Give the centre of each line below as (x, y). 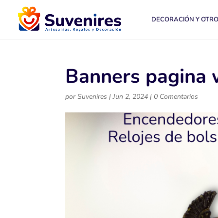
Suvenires (92, 97)
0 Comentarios (176, 97)
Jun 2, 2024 (131, 97)
